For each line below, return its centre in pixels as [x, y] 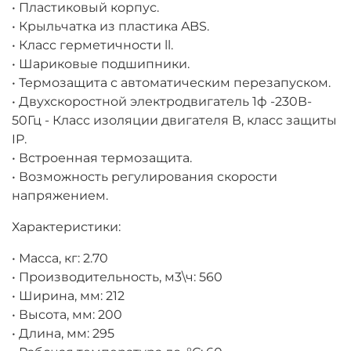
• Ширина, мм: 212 [68, 296]
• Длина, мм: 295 [63, 334]
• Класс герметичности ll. [92, 45]
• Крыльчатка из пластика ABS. [110, 27]
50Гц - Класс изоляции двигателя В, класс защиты [174, 121]
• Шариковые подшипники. [101, 64]
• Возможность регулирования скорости [145, 177]
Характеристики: [66, 227]
